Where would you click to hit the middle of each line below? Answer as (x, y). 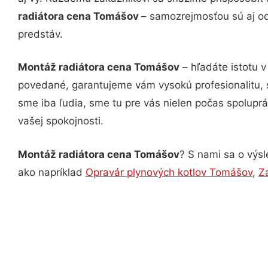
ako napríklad (52, 172)
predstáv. (40, 34)
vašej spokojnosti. (61, 121)
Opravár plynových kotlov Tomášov (169, 172)
